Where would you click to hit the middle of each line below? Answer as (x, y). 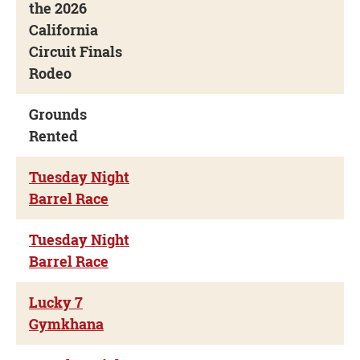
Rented (53, 136)
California (63, 30)
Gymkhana (66, 324)
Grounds (58, 114)
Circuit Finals (76, 51)
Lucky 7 (56, 302)
